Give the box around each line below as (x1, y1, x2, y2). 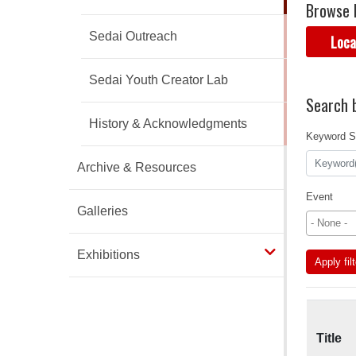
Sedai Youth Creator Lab (89, 73, 228, 87)
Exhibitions (77, 248, 140, 262)
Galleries (77, 204, 128, 219)
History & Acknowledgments (89, 117, 247, 131)
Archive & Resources (77, 161, 196, 175)
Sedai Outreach (89, 29, 177, 44)
